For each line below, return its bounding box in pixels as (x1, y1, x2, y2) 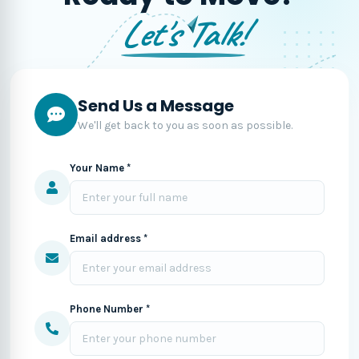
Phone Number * (70, 303, 150, 315)
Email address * (70, 232, 147, 244)
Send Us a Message (78, 94, 234, 117)
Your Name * (70, 162, 131, 174)
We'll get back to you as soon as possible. (78, 118, 292, 132)
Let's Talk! (120, 10, 245, 57)
